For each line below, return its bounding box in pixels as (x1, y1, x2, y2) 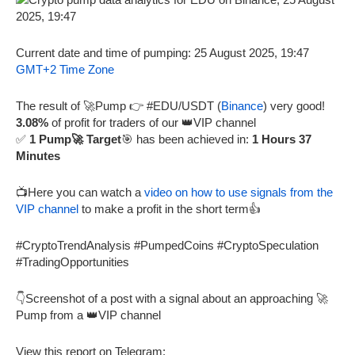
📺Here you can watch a (16, 185, 144, 199)
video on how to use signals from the (144, 185, 333, 199)
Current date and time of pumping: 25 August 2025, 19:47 (16, 45, 309, 59)
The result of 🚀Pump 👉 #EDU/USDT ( (16, 98, 221, 113)
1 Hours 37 (252, 132, 311, 146)
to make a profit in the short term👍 (78, 201, 261, 216)
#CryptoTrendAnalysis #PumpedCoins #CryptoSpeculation (16, 238, 319, 252)
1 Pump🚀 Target (29, 132, 121, 146)
